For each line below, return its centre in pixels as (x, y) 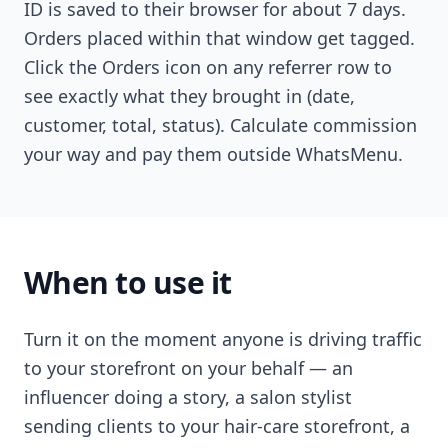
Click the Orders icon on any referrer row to (208, 67)
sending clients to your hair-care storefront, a (217, 426)
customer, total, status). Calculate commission (220, 125)
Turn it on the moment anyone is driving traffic (223, 339)
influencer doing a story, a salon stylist (188, 397)
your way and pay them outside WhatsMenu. (213, 154)
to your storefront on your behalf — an (188, 368)
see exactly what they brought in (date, (189, 96)
